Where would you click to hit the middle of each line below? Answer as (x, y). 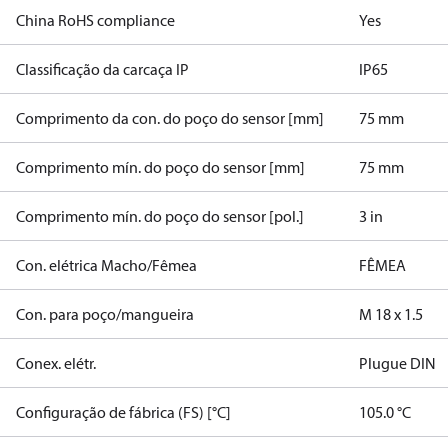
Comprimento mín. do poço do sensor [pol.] (160, 216)
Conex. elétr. (56, 363)
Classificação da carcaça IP (102, 69)
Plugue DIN (398, 363)
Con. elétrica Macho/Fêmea (106, 265)
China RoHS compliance (95, 20)
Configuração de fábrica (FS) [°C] (123, 412)
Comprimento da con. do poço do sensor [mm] (170, 118)
